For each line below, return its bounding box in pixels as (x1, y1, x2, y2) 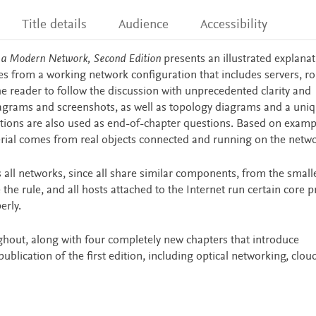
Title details (21, 18, 87, 32)
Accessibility (200, 18, 268, 32)
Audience (119, 18, 169, 32)
